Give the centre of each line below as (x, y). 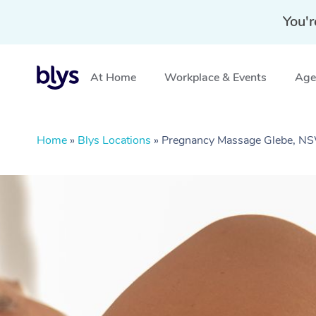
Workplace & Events (215, 78)
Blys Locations (114, 140)
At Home (113, 78)
